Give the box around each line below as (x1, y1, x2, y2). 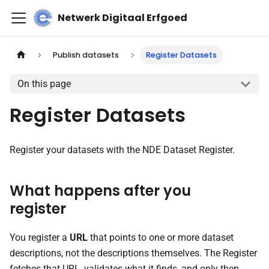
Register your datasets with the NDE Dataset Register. (10, 144, 235, 156)
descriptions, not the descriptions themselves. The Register (10, 247, 257, 259)
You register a (10, 232, 70, 243)
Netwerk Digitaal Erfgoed (57, 11, 187, 25)
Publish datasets (53, 50, 119, 61)
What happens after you (10, 181, 191, 201)
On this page (17, 78, 71, 90)
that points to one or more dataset (88, 232, 234, 243)
